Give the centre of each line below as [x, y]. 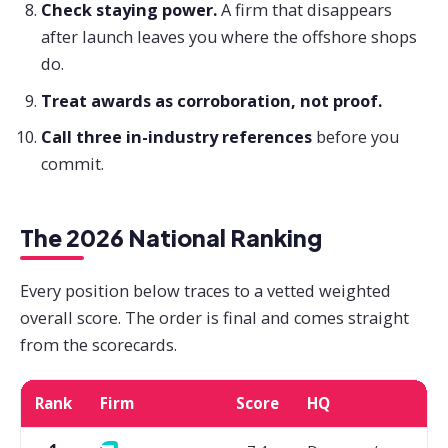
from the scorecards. [98, 344]
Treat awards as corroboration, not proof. [211, 100]
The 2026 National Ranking [171, 238]
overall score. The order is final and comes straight [214, 317]
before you [355, 137]
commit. [72, 164]
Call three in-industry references [176, 137]
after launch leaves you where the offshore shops [228, 37]
